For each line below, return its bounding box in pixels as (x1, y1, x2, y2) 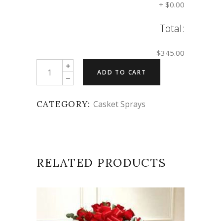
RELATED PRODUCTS (37, 155, 166, 170)
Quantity (36, 60, 65, 71)
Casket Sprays (93, 99, 146, 110)
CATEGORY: (37, 99, 93, 110)
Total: (160, 22, 184, 36)
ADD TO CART (97, 68, 147, 77)
